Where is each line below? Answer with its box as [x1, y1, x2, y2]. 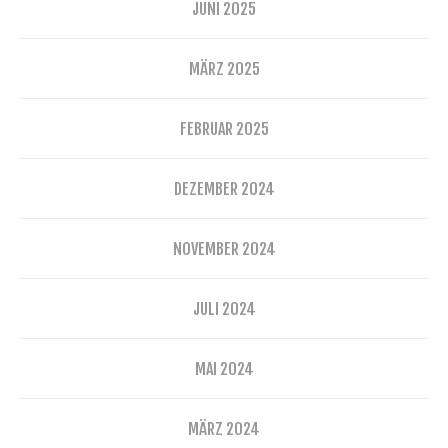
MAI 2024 [194, 358, 254, 379]
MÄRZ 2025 [188, 58, 260, 79]
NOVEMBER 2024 [172, 238, 276, 259]
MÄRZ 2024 [188, 418, 260, 439]
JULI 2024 [192, 298, 256, 319]
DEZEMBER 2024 [173, 178, 275, 199]
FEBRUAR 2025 [179, 118, 269, 139]
